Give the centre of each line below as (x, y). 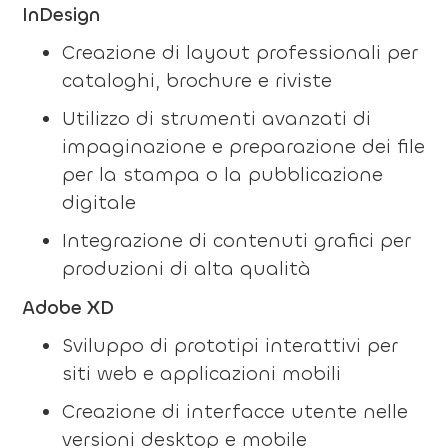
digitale (98, 202)
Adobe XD (67, 307)
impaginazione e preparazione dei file (243, 146)
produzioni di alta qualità (186, 268)
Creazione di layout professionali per (239, 52)
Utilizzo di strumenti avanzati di (216, 118)
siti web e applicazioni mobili (201, 373)
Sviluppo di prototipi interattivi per (229, 345)
